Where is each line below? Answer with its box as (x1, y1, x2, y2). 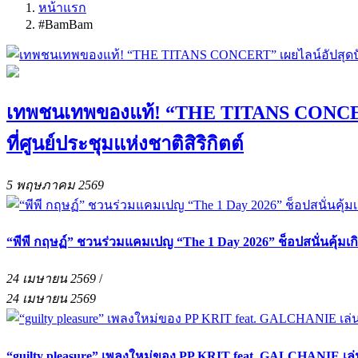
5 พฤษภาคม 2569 (6, 177, 104, 192)
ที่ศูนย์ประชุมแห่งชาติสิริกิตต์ (6, 133, 244, 154)
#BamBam (38, 18, 93, 31)
